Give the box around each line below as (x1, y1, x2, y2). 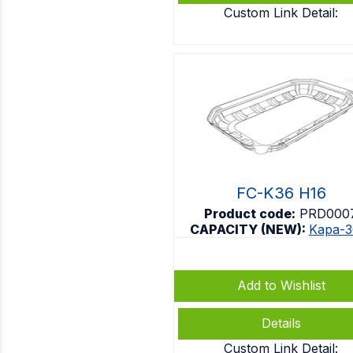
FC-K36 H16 (236, 184, 326, 203)
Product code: (204, 206, 296, 221)
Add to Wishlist (236, 277, 325, 293)
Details (261, 315, 301, 331)
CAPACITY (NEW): (189, 221, 309, 237)
